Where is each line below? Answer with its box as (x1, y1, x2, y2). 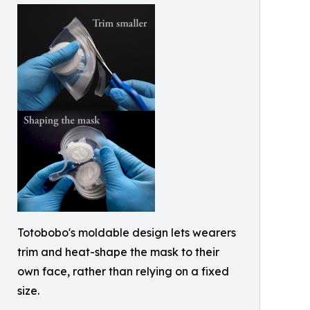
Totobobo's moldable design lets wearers (17, 225, 236, 239)
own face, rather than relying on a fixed (17, 264, 229, 278)
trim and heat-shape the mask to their (17, 244, 219, 259)
